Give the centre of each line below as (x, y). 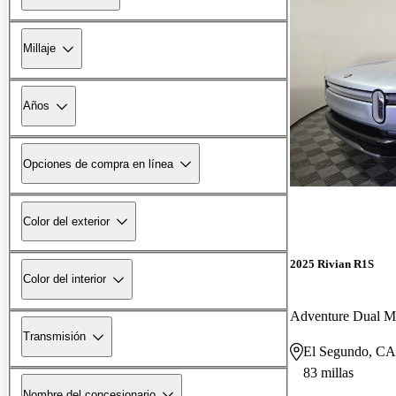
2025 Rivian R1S (332, 263)
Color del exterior (66, 221)
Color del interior (65, 279)
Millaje (39, 49)
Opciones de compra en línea (98, 164)
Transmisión (54, 337)
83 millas (328, 372)
